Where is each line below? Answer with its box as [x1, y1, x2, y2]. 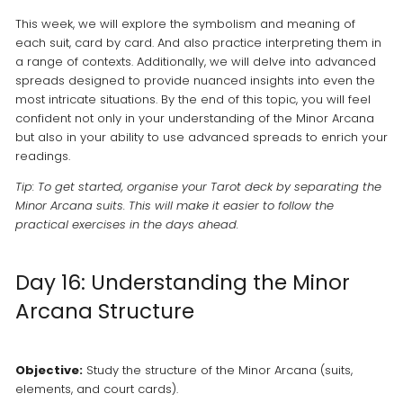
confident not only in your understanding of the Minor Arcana [14, 109, 374, 127]
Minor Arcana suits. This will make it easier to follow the [14, 196, 334, 214]
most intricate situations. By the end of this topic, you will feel [14, 90, 371, 108]
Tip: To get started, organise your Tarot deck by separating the [14, 177, 381, 195]
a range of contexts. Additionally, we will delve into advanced [14, 52, 376, 70]
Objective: [14, 361, 83, 379]
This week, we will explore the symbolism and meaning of [14, 14, 355, 32]
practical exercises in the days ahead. [14, 215, 238, 233]
